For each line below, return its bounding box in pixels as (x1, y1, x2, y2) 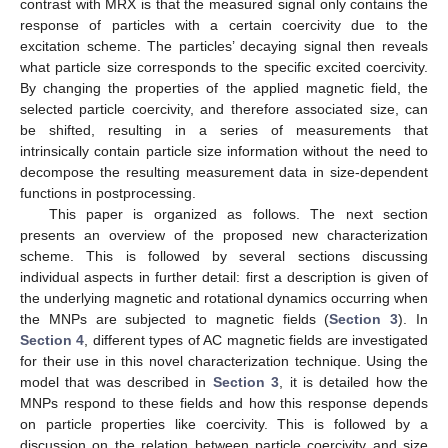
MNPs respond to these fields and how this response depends (20, 395, 428, 411)
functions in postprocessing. (20, 185, 196, 201)
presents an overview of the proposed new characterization (20, 227, 428, 243)
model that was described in (20, 374, 213, 390)
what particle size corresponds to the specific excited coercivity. (20, 59, 428, 75)
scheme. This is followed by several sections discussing (20, 248, 428, 264)
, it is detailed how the (279, 374, 429, 390)
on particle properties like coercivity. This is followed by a (20, 416, 428, 432)
